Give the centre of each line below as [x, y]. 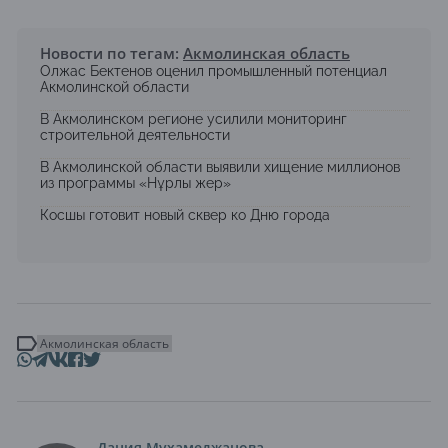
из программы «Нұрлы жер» [135, 183]
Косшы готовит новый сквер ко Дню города [185, 215]
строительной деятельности [135, 135]
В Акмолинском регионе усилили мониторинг [193, 119]
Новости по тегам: [111, 53]
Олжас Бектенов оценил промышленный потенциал [213, 71]
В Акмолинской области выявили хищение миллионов [220, 167]
